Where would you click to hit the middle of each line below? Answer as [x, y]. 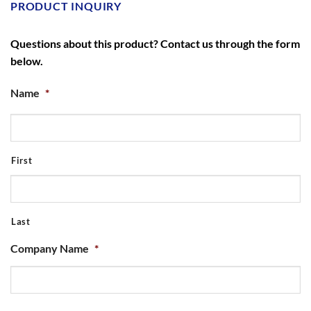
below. [27, 60]
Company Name [50, 249]
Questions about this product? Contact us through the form [155, 43]
